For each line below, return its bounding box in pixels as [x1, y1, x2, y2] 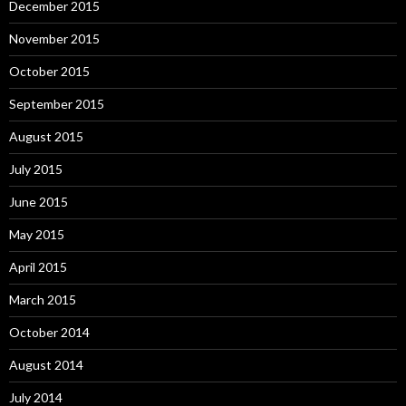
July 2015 [9, 161, 63, 178]
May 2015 [9, 227, 64, 243]
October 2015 [9, 63, 90, 80]
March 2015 [9, 292, 76, 308]
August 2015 [9, 129, 83, 145]
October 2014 [9, 324, 90, 341]
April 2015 [9, 259, 67, 275]
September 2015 [9, 96, 104, 112]
